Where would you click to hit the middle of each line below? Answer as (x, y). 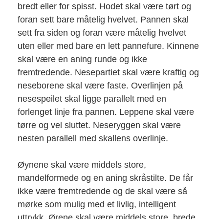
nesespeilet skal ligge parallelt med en (92, 99)
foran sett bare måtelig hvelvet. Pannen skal (103, 19)
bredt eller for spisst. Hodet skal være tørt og (104, 6)
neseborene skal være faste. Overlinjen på (100, 85)
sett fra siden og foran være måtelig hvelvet (102, 33)
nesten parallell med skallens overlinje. (93, 138)
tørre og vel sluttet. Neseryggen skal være (99, 125)
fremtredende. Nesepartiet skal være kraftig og (108, 72)
